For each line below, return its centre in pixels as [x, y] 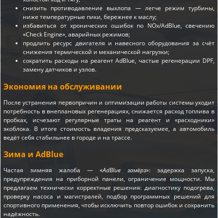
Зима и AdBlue [33, 154]
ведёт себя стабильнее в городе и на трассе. [68, 137]
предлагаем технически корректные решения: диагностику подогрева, [109, 187]
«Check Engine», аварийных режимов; [76, 35]
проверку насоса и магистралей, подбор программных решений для [109, 196]
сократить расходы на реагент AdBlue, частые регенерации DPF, [119, 61]
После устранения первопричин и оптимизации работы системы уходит [109, 102]
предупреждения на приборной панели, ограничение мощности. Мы [109, 179]
